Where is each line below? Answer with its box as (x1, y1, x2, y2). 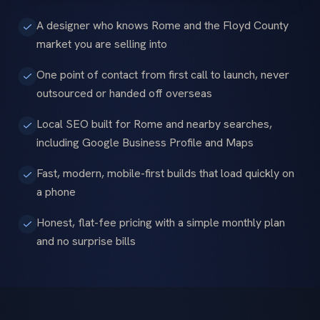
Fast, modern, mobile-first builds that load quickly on (36, 166, 294, 181)
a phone (36, 184, 76, 200)
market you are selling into (36, 36, 167, 52)
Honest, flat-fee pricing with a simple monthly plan (36, 215, 285, 231)
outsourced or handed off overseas (36, 86, 212, 101)
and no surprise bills (36, 234, 136, 249)
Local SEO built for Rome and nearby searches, (36, 116, 272, 132)
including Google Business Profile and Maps (36, 135, 254, 151)
